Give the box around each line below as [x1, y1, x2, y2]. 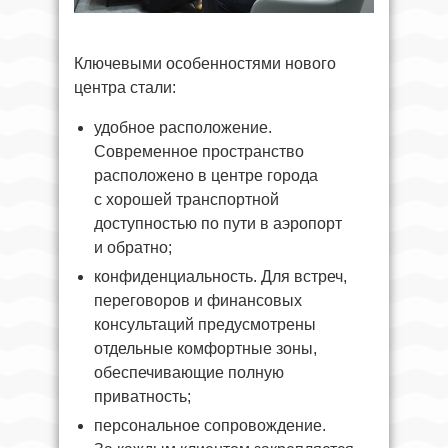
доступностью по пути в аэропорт [94, 214, 342, 232]
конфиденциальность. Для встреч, [94, 267, 347, 285]
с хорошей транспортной [94, 190, 279, 208]
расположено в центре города [94, 166, 318, 184]
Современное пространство [94, 142, 304, 160]
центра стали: [74, 78, 176, 96]
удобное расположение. [94, 118, 272, 136]
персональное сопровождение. [94, 416, 326, 434]
